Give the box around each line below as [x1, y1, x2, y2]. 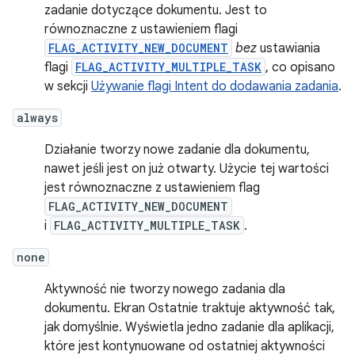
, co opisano [265, 59, 335, 75]
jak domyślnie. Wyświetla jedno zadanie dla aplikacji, [44, 319, 334, 335]
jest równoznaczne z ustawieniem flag [44, 179, 260, 196]
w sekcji [44, 78, 91, 94]
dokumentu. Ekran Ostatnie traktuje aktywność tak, [44, 300, 335, 316]
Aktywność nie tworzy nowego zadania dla [44, 281, 285, 297]
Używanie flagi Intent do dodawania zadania [91, 78, 338, 94]
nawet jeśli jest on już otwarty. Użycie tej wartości [44, 160, 329, 177]
